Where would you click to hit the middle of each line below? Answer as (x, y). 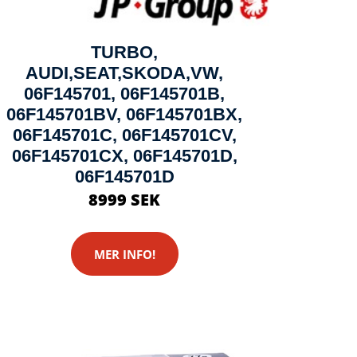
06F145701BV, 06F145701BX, (124, 114)
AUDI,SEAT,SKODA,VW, (124, 73)
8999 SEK (124, 200)
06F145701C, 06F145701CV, (124, 135)
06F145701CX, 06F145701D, (124, 156)
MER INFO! (124, 254)
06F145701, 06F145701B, (124, 94)
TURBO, (124, 52)
